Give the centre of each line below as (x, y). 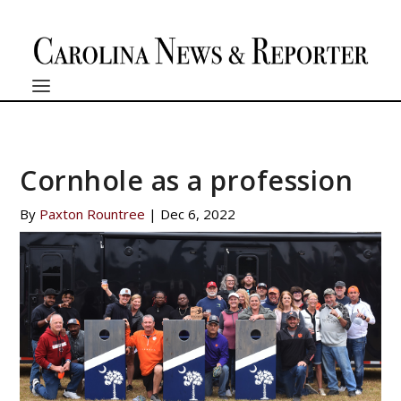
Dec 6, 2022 (198, 214)
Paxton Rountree (93, 214)
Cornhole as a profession (187, 181)
